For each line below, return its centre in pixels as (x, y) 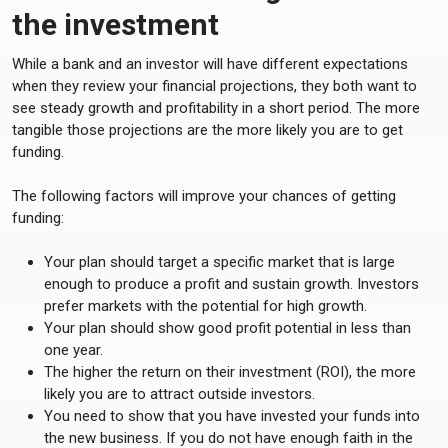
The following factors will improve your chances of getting (204, 196)
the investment (115, 24)
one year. (73, 350)
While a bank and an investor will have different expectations (210, 64)
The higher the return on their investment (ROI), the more (230, 372)
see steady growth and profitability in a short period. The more (216, 108)
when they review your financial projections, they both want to (214, 86)
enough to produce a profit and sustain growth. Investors (231, 284)
